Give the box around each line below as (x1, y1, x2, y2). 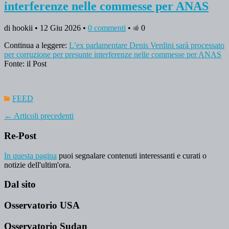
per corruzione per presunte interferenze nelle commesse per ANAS (4, 50, 221, 59)
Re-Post (4, 130, 36, 141)
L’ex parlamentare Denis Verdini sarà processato (69, 41, 224, 50)
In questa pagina (4, 151, 57, 160)
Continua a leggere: (4, 41, 69, 50)
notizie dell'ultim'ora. (4, 160, 71, 169)
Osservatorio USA (4, 199, 80, 211)
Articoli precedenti (12, 111, 74, 121)
